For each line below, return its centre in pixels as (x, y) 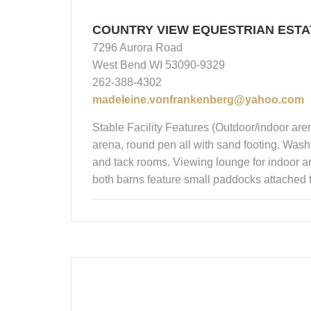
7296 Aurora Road (137, 47)
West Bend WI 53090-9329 (159, 65)
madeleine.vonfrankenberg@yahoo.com (198, 99)
